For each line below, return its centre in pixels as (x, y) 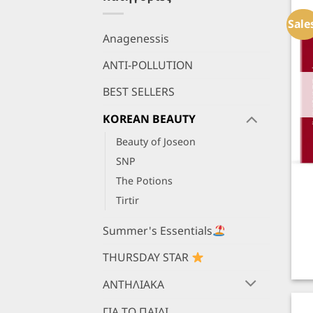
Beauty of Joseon (156, 142)
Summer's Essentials (158, 231)
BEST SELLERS (139, 91)
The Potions (144, 181)
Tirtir (128, 201)
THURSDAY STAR (147, 257)
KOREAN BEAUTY (149, 118)
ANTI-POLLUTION (148, 65)
